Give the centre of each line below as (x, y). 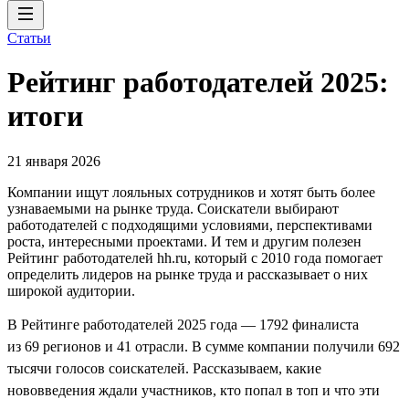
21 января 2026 (54, 161)
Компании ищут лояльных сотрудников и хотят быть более (191, 192)
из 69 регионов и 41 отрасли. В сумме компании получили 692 (204, 346)
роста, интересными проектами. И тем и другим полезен (184, 241)
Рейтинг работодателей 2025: (198, 83)
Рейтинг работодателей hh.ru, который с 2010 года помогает (195, 257)
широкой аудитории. (71, 290)
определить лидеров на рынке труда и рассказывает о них (188, 274)
